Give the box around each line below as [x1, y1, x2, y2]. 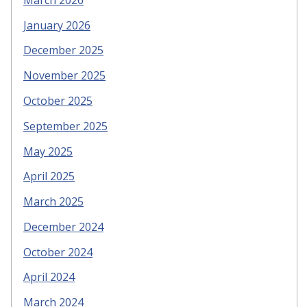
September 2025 [23, 118, 108, 134]
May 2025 [23, 143, 73, 159]
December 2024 [23, 219, 103, 234]
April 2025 [23, 169, 75, 184]
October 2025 [23, 93, 93, 108]
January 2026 [23, 17, 90, 33]
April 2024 [23, 269, 75, 285]
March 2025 [23, 194, 84, 210]
